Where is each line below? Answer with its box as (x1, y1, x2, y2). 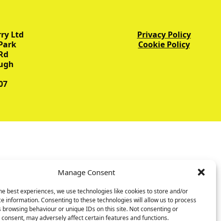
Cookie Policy (138, 39, 190, 50)
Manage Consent (57, 167, 115, 177)
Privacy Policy (137, 29, 191, 40)
